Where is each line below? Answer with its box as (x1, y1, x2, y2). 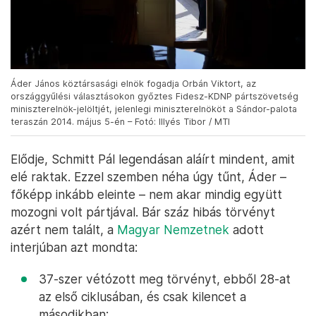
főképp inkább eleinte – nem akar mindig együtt (11, 187, 282, 202)
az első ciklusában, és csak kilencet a (39, 289, 246, 305)
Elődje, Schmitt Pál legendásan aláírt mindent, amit (11, 152, 295, 167)
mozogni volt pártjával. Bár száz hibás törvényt (11, 205, 275, 220)
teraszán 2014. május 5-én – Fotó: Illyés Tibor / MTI (11, 116, 230, 128)
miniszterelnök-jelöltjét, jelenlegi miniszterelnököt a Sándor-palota (11, 104, 297, 115)
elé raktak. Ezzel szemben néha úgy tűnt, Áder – (11, 169, 286, 185)
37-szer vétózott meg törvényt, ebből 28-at (39, 272, 291, 287)
